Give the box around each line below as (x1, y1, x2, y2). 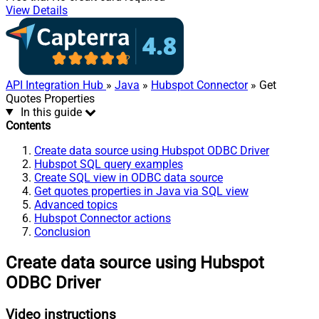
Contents (6, 118, 51, 132)
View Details (6, 3, 68, 17)
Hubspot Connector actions (34, 211, 171, 225)
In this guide (20, 105, 82, 119)
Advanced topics (34, 197, 117, 211)
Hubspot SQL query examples (34, 157, 183, 171)
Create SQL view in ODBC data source (34, 170, 223, 184)
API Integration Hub (6, 78, 106, 92)
